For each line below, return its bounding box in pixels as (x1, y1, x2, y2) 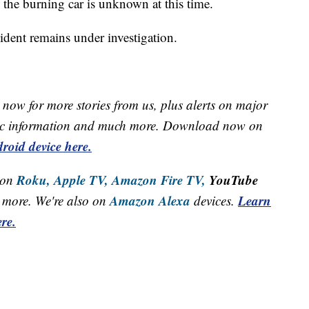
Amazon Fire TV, (112, 170, 206, 190)
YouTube (206, 170, 258, 190)
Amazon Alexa (110, 191, 190, 210)
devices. (194, 192, 238, 210)
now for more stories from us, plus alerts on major (3, 96, 268, 114)
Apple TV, (54, 170, 108, 190)
